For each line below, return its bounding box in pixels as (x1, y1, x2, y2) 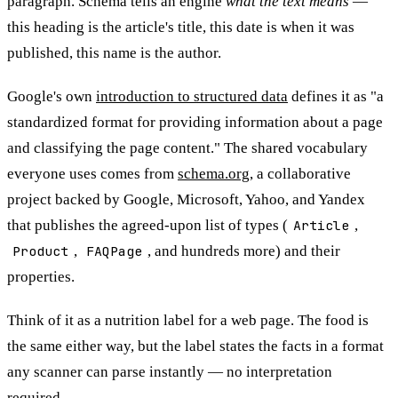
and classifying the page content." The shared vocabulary (7, 139, 368, 156)
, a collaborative (250, 164, 351, 182)
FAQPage (86, 242, 142, 259)
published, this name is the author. (7, 44, 221, 61)
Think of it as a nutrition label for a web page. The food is (7, 311, 369, 329)
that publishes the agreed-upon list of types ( (7, 216, 288, 234)
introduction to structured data (96, 87, 288, 105)
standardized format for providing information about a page (7, 113, 383, 131)
